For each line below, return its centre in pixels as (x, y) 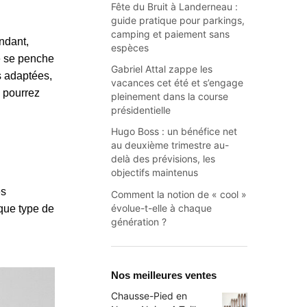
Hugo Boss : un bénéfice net (174, 132)
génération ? (139, 221)
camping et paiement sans (171, 34)
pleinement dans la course (170, 97)
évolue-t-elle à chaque (162, 208)
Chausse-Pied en (149, 295)
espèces (130, 47)
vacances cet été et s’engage (177, 83)
